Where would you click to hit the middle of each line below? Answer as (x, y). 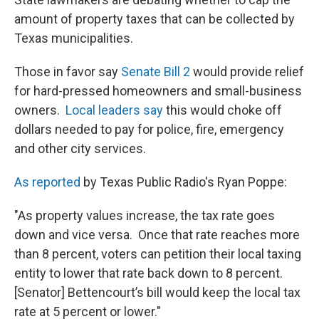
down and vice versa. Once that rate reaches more (157, 234)
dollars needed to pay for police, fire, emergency (149, 129)
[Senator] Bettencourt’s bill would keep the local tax (157, 292)
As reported (47, 182)
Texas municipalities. (74, 38)
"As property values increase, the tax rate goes (145, 215)
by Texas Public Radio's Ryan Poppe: (185, 182)
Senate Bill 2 (156, 71)
